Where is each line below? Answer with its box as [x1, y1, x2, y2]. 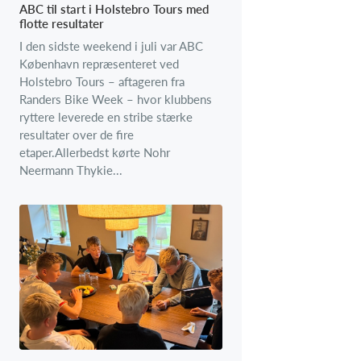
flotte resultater [19, 16, 104, 31]
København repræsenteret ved [19, 56, 179, 72]
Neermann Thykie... [19, 163, 122, 178]
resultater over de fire [19, 127, 134, 143]
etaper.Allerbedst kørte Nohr [19, 145, 170, 160]
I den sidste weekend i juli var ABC [19, 39, 203, 54]
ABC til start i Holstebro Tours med [19, 2, 209, 17]
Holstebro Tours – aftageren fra [19, 74, 185, 89]
